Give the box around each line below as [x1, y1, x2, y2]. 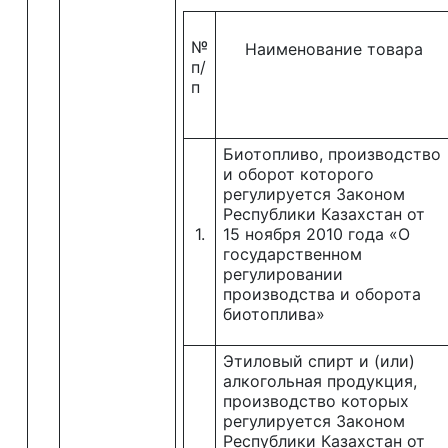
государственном [223, 244, 362, 264]
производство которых [223, 391, 409, 411]
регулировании [223, 264, 343, 284]
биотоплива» [223, 304, 325, 324]
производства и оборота [223, 284, 421, 304]
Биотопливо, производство [223, 144, 441, 164]
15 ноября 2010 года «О [223, 224, 410, 244]
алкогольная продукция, [223, 371, 417, 391]
